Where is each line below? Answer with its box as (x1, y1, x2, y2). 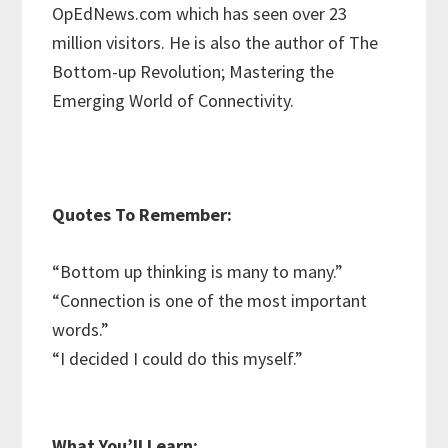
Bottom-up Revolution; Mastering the (52, 60, 335, 84)
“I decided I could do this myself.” (52, 347, 304, 371)
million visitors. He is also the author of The (52, 31, 379, 55)
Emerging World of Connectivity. (52, 89, 299, 113)
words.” (52, 318, 110, 342)
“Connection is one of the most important (52, 289, 368, 313)
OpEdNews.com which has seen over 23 (52, 2, 348, 26)
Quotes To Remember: (52, 203, 233, 227)
